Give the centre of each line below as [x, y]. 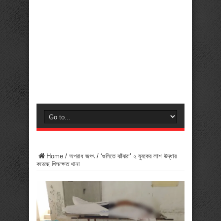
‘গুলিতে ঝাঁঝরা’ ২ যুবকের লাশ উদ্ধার [139, 156]
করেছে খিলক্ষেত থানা [58, 164]
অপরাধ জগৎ [82, 156]
